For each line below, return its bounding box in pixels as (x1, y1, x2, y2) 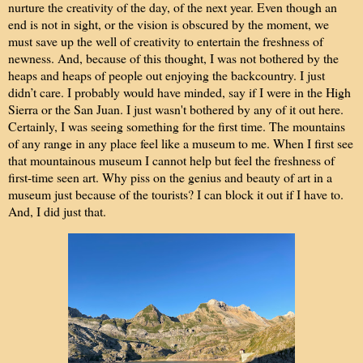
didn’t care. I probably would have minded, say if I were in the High (8, 83, 351, 101)
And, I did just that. (8, 203, 106, 220)
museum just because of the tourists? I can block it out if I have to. (8, 186, 344, 203)
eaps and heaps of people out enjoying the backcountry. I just (15, 66, 325, 84)
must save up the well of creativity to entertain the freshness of (8, 32, 323, 50)
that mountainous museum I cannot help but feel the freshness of (8, 152, 335, 169)
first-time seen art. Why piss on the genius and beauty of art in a (8, 169, 332, 186)
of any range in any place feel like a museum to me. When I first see (8, 135, 353, 152)
